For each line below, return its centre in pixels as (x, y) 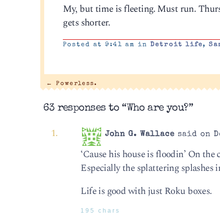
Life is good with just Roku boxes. (146, 192)
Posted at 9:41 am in (107, 45)
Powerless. (75, 84)
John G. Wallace (140, 134)
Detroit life (177, 45)
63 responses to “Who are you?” (118, 108)
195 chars (101, 211)
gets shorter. (87, 23)
